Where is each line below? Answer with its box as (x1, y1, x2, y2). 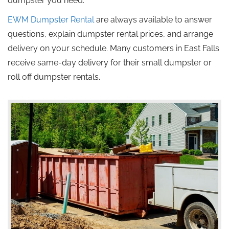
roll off (8, 72, 32, 82)
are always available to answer (94, 15, 212, 25)
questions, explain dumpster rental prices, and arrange (8, 29, 213, 39)
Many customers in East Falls (110, 43, 219, 53)
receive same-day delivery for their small (8, 58, 164, 67)
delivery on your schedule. (8, 43, 110, 53)
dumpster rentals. (32, 72, 100, 82)
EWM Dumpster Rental (8, 15, 94, 25)
